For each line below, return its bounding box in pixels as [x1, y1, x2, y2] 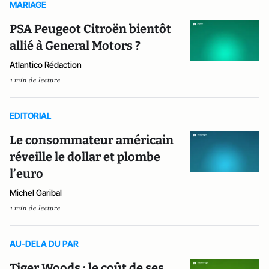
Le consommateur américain [10, 133, 174, 147]
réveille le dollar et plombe [10, 150, 160, 164]
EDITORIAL [10, 110, 52, 121]
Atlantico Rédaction [10, 59, 82, 70]
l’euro [10, 166, 43, 181]
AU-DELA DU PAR [10, 238, 79, 249]
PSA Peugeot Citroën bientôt [10, 22, 171, 36]
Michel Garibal [10, 187, 62, 198]
